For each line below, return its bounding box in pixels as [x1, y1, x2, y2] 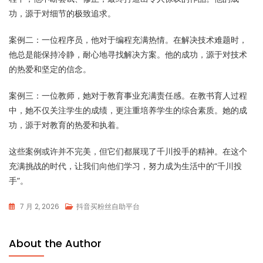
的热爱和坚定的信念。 [9, 63, 91, 75]
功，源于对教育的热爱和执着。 [9, 119, 124, 130]
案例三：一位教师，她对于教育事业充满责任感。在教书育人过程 [9, 90, 247, 101]
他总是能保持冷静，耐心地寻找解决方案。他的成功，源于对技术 [9, 49, 247, 60]
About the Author [9, 236, 102, 251]
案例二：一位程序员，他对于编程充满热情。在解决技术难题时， [9, 34, 247, 45]
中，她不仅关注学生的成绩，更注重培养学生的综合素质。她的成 [9, 104, 247, 116]
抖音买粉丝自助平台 [76, 201, 140, 211]
